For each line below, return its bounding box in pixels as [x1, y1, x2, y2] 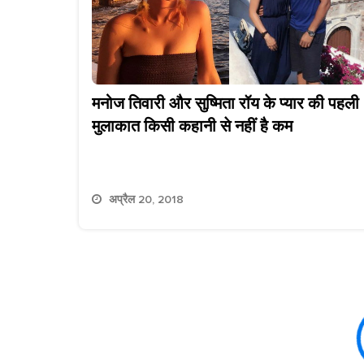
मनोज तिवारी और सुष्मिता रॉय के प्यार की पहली [92, 94, 359, 115]
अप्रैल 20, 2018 [109, 193, 184, 207]
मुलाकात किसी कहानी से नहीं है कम [92, 117, 292, 137]
